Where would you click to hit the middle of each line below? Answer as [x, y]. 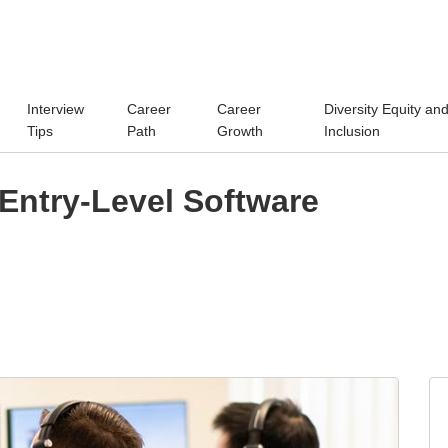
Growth [240, 130]
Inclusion [351, 130]
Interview [56, 108]
